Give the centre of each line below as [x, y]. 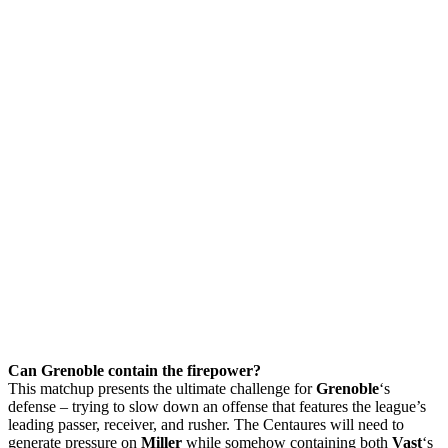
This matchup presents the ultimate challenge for [162, 389]
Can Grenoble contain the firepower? [134, 371]
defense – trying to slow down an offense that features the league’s [217, 407]
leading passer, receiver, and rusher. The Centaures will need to [206, 425]
